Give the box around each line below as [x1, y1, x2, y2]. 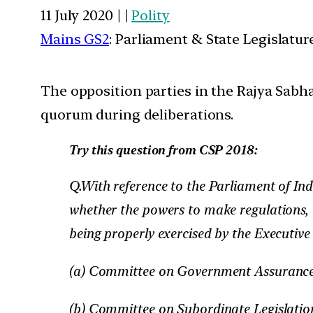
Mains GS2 [41, 30, 110, 48]
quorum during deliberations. [41, 105, 234, 123]
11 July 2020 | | [41, 6, 132, 24]
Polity [131, 6, 170, 24]
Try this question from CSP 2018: [68, 142, 257, 157]
